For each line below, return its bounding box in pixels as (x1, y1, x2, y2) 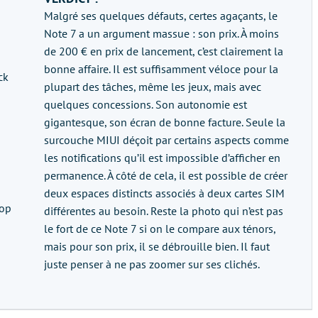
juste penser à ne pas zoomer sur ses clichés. (44, 257, 260, 272)
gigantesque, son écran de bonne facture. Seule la (44, 115, 285, 130)
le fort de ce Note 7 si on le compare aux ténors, (44, 221, 275, 236)
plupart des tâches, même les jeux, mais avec (44, 79, 261, 94)
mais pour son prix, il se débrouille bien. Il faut (44, 239, 270, 254)
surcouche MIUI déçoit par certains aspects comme (44, 133, 289, 148)
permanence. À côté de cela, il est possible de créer (44, 168, 287, 183)
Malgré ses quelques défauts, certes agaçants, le (44, 9, 278, 23)
